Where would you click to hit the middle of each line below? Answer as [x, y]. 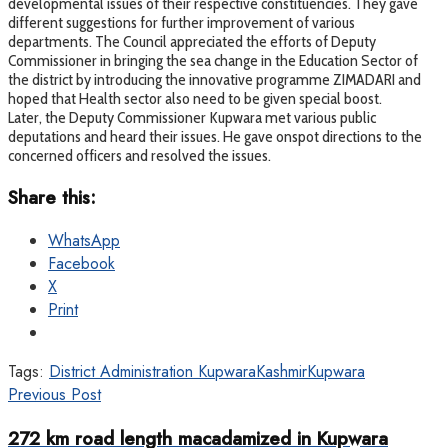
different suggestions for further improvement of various [181, 22]
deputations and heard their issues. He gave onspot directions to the [215, 136]
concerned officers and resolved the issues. [139, 155]
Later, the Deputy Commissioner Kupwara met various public [192, 117]
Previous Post [54, 395]
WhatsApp [84, 241]
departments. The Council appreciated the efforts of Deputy [192, 41]
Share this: [52, 197]
